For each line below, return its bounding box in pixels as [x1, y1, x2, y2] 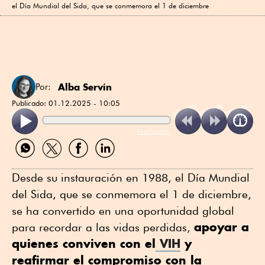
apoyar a [194, 219, 249, 234]
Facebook [64, 156, 104, 168]
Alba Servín [58, 80, 112, 93]
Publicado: [12, 98, 49, 108]
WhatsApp [11, 156, 54, 168]
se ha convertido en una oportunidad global [12, 203, 234, 217]
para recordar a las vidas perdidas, [12, 220, 194, 234]
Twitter [38, 156, 63, 168]
